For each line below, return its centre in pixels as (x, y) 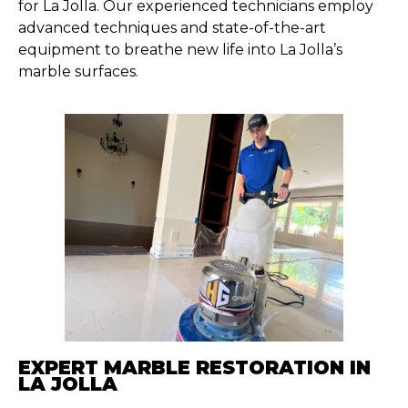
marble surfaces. (78, 72)
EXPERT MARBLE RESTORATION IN (194, 368)
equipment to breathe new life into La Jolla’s (180, 50)
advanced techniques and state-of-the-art (172, 28)
